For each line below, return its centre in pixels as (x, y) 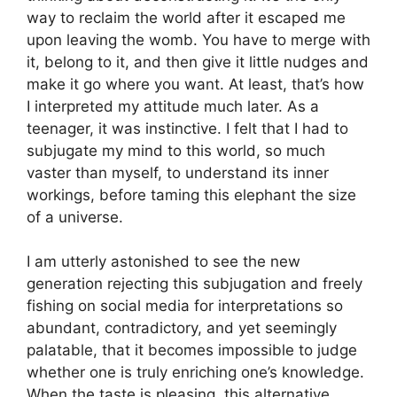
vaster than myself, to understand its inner (178, 172)
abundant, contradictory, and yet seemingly (182, 328)
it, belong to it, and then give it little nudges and (198, 62)
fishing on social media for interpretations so (185, 306)
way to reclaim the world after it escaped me (186, 17)
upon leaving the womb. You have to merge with (198, 39)
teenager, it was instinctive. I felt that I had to (187, 128)
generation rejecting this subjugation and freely (195, 284)
